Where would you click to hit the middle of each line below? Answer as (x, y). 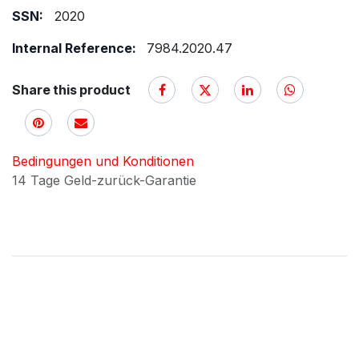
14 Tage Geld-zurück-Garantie (106, 180)
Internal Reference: (76, 48)
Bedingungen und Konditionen (103, 161)
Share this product (71, 89)
